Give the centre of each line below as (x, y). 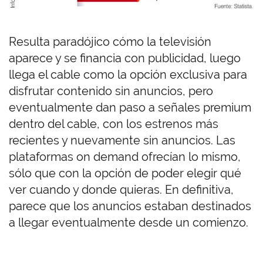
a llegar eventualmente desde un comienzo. (129, 222)
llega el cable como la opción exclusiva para (128, 74)
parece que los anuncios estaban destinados (130, 206)
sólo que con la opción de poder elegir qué (125, 173)
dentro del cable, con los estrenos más (114, 124)
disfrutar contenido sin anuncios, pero (111, 91)
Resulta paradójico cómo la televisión (110, 41)
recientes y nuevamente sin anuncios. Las (122, 140)
